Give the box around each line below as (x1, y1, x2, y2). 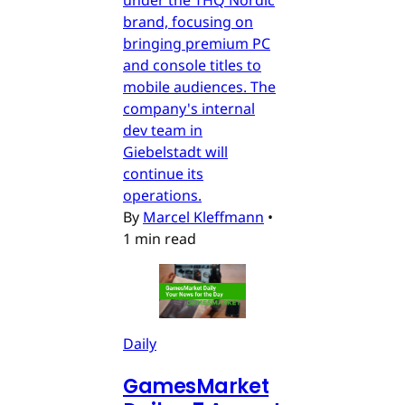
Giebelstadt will (123, 141, 228, 162)
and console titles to (123, 54, 261, 75)
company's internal (123, 98, 255, 118)
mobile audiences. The (123, 76, 276, 97)
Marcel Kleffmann (143, 206, 264, 227)
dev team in (123, 119, 202, 140)
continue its (123, 163, 203, 184)
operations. (123, 184, 202, 205)
